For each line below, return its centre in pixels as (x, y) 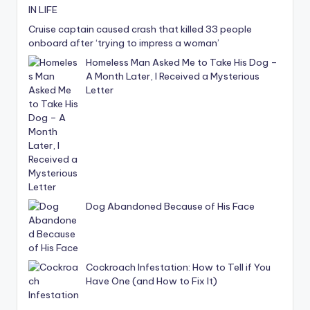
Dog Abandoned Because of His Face (170, 207)
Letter (100, 90)
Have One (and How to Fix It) (152, 281)
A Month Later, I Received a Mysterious (173, 76)
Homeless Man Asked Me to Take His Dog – (182, 63)
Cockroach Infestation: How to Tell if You (178, 267)
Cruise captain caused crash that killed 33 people (140, 29)
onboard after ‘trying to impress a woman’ (124, 43)
